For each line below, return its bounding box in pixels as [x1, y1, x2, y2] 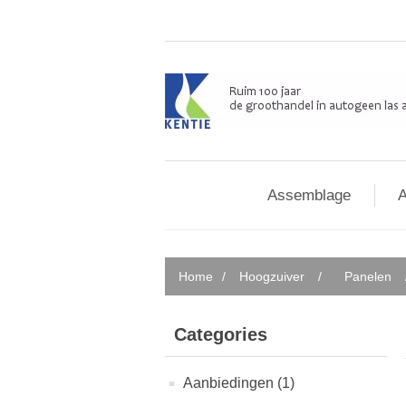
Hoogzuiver [239, 269, 304, 284]
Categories [174, 324, 267, 344]
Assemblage [267, 187, 351, 204]
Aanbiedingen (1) [183, 375, 295, 391]
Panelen [344, 269, 391, 284]
